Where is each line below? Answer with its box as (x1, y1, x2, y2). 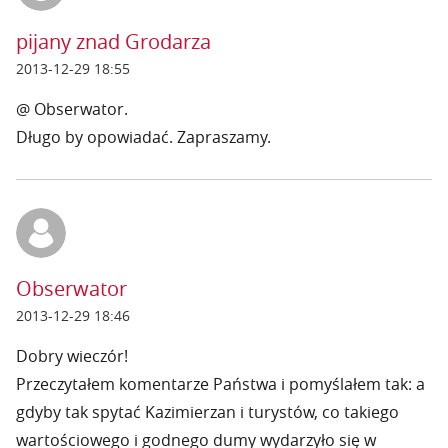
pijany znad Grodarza (16, 28, 211, 55)
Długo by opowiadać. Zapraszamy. (16, 126, 271, 148)
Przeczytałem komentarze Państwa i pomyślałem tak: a (16, 373, 425, 395)
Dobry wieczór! (16, 345, 128, 367)
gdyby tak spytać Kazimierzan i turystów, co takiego (16, 401, 399, 423)
